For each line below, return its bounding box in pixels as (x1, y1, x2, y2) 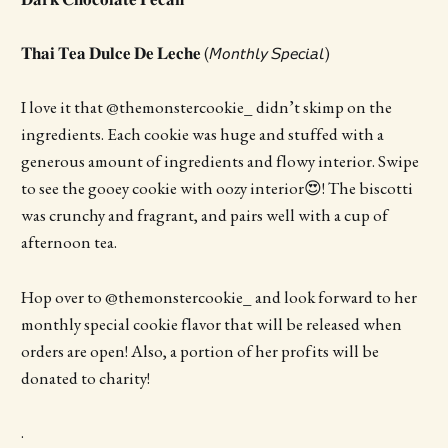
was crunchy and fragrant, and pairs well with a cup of (20, 204, 388, 227)
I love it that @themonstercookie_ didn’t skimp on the (20, 96, 392, 119)
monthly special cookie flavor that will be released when (20, 312, 402, 335)
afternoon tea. (20, 231, 117, 254)
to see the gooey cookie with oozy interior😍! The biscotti (20, 177, 413, 200)
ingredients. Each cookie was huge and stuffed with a (20, 123, 384, 146)
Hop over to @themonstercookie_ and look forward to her (20, 285, 417, 308)
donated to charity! (20, 366, 150, 389)
